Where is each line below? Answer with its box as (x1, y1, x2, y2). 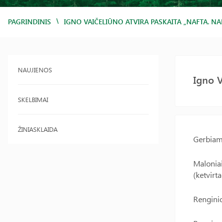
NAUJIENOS (18, 65, 52, 74)
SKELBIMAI (18, 95, 48, 104)
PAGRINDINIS (8, 17, 51, 26)
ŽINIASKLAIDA (18, 125, 57, 133)
